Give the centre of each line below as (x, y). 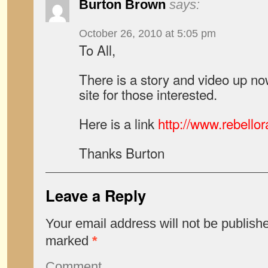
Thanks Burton (122, 153)
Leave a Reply (96, 195)
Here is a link (118, 123)
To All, (97, 50)
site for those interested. (148, 94)
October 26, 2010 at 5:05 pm (147, 33)
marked (69, 241)
